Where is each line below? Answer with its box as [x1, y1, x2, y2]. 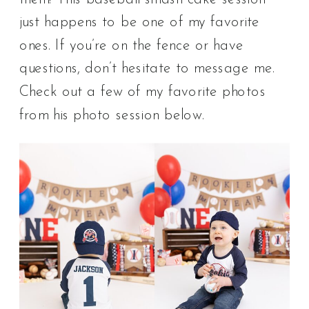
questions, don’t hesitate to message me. [19, 61, 275, 77]
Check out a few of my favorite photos [19, 85, 266, 100]
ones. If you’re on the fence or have [19, 39, 243, 54]
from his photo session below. [19, 108, 204, 123]
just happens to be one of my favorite [19, 15, 260, 30]
